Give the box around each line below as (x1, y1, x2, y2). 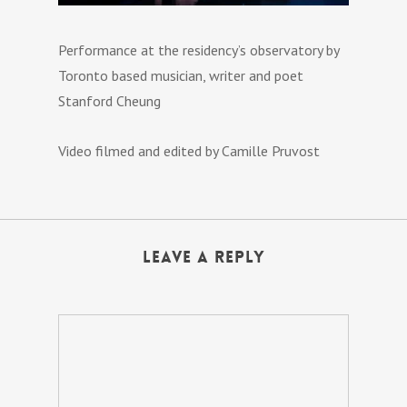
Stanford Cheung (58, 91, 162, 110)
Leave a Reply (142, 245, 265, 268)
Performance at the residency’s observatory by (58, 40, 340, 59)
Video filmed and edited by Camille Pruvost (58, 141, 321, 160)
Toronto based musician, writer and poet (58, 65, 304, 84)
